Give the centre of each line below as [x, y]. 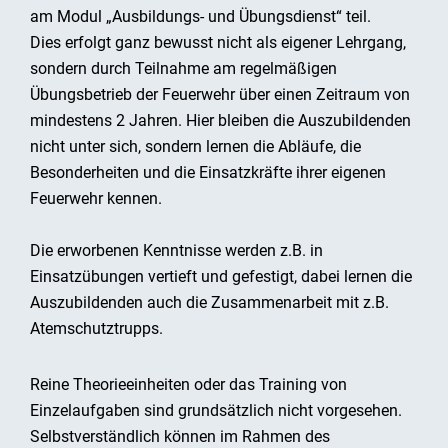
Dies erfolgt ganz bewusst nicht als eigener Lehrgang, [218, 42]
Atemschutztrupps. [96, 328]
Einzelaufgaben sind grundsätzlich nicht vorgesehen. [216, 410]
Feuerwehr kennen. [96, 198]
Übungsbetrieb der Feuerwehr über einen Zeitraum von [220, 94]
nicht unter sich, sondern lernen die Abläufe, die [195, 146]
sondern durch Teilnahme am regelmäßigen [183, 68]
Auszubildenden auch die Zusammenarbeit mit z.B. [209, 302]
